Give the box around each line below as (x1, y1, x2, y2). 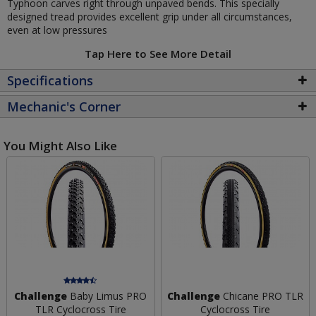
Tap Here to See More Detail (85, 46, 231, 61)
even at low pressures (7, 23, 107, 37)
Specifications (7, 71, 93, 89)
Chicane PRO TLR (219, 289, 303, 303)
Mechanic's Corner (7, 97, 121, 115)
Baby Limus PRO (67, 289, 147, 303)
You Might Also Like (4, 137, 117, 154)
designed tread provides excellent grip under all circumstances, (7, 9, 292, 23)
